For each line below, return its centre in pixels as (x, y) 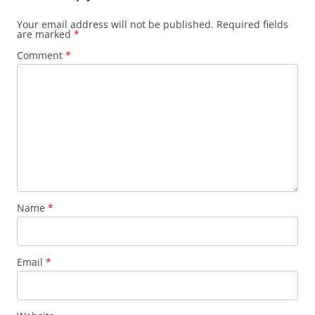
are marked (45, 34)
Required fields (252, 24)
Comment (41, 55)
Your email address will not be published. (115, 24)
